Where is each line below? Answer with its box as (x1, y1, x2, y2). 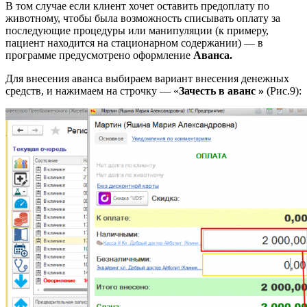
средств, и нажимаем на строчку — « (5, 85, 179, 97)
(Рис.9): (267, 85, 302, 97)
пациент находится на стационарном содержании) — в (5, 37, 263, 49)
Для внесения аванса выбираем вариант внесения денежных (5, 73, 289, 85)
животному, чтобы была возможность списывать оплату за (5, 12, 280, 25)
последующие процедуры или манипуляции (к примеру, (5, 25, 269, 37)
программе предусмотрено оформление (5, 49, 193, 62)
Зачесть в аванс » (179, 85, 267, 97)
